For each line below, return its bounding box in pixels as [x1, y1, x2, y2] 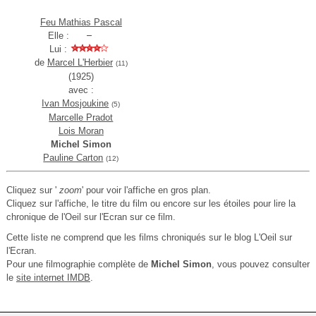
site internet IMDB [16, 272, 90, 284]
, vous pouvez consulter [211, 259, 310, 270]
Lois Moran [58, 126, 104, 137]
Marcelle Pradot [49, 112, 114, 123]
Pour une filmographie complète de [6, 259, 151, 270]
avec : [68, 85, 94, 96]
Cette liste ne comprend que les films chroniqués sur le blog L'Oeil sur [6, 232, 292, 243]
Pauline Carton [43, 152, 104, 164]
